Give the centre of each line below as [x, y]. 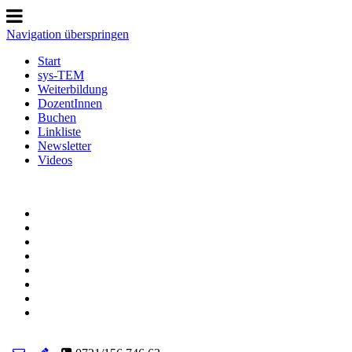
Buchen [57, 117]
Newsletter [64, 146]
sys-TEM [61, 75]
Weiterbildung [73, 89]
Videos [55, 160]
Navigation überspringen [68, 34]
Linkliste [59, 132]
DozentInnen [70, 103]
